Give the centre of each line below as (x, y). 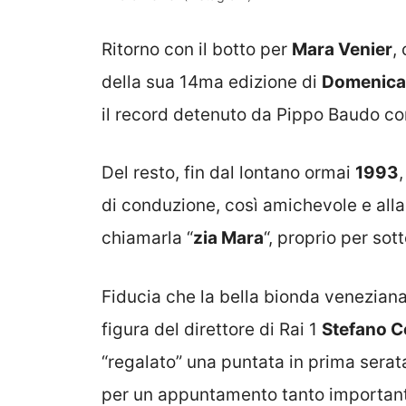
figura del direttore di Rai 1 (212, 329)
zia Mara (228, 238)
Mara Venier (342, 49)
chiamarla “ (147, 238)
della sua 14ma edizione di (212, 82)
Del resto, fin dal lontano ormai (228, 173)
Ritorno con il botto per (197, 49)
